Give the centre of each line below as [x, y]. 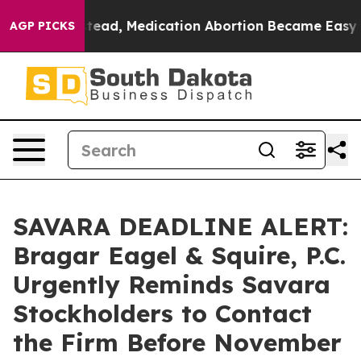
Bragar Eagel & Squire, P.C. [179, 255]
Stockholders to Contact [162, 313]
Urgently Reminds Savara [172, 284]
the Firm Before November [177, 342]
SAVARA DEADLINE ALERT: [180, 226]
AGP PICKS [42, 26]
